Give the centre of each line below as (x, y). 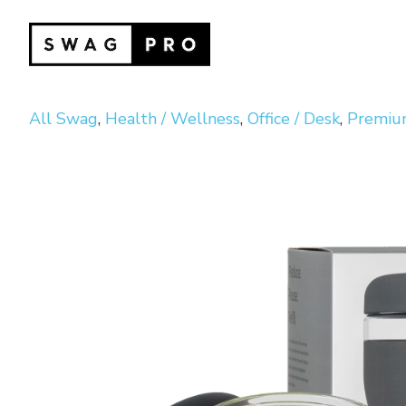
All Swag (63, 119)
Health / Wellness (173, 119)
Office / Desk (294, 119)
